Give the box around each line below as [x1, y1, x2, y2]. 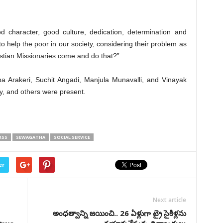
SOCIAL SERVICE [53, 134, 90, 140]
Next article [152, 196, 186, 204]
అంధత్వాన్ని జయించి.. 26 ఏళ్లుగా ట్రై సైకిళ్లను [52, 208, 186, 218]
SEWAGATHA [15, 134, 45, 140]
